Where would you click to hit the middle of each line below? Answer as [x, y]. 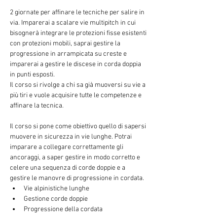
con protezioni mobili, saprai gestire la [66, 44]
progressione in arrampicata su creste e [69, 54]
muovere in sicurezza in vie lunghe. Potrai [72, 137]
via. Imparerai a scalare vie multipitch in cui [74, 23]
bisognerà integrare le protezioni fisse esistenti [79, 33]
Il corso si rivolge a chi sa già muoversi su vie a [78, 85]
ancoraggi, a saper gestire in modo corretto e [76, 158]
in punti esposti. [33, 75]
